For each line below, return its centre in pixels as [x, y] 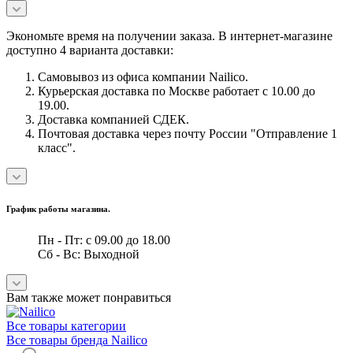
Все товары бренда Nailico [77, 340]
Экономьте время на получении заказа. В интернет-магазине [169, 36]
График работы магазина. [58, 209]
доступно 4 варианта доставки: [90, 50]
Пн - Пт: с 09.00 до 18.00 [104, 240]
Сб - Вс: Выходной [89, 254]
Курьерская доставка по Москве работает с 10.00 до [176, 91]
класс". [57, 148]
